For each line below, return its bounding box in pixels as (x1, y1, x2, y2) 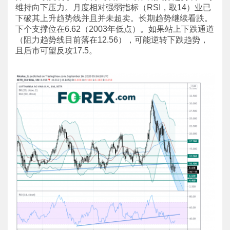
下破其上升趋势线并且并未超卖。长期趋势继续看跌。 (15, 14, 213, 23)
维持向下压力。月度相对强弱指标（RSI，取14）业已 (15, 3, 211, 12)
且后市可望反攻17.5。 (15, 46, 97, 55)
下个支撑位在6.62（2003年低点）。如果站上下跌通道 (15, 25, 214, 33)
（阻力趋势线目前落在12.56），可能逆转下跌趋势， (15, 35, 208, 44)
